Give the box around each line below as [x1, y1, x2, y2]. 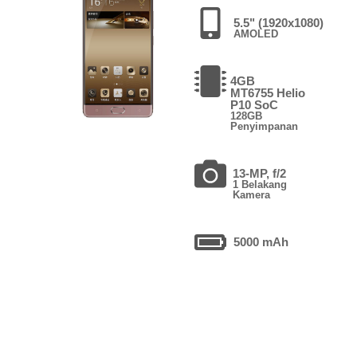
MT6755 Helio [229, 85, 305, 100]
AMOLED [233, 27, 278, 40]
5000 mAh [233, 234, 288, 249]
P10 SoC [229, 97, 278, 112]
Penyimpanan [229, 120, 298, 132]
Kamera [233, 188, 271, 201]
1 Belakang [233, 178, 288, 190]
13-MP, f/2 [233, 166, 287, 180]
